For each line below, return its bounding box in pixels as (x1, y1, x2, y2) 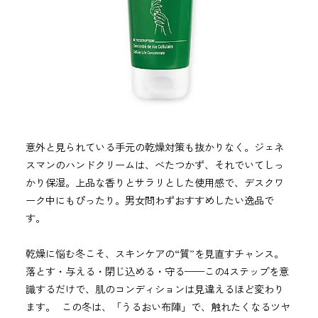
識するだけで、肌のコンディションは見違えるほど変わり (25, 281, 284, 297)
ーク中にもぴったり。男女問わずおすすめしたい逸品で (25, 192, 274, 208)
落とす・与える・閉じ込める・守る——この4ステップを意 (25, 263, 289, 279)
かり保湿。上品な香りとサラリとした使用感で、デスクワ (25, 175, 284, 190)
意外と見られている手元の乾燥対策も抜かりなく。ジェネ (25, 139, 284, 155)
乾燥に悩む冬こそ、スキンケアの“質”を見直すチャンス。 (25, 246, 284, 261)
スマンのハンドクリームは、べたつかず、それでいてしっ (25, 157, 284, 172)
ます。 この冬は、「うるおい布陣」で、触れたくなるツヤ (25, 299, 290, 314)
